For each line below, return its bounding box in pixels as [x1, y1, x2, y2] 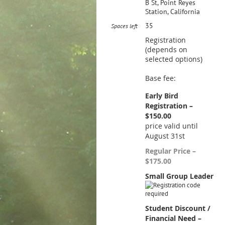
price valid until [145, 121, 198, 131]
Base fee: [145, 73, 176, 83]
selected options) [145, 54, 202, 64]
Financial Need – [145, 213, 201, 223]
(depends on [145, 44, 187, 54]
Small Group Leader [145, 171, 213, 181]
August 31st [145, 131, 185, 141]
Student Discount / [145, 203, 210, 213]
